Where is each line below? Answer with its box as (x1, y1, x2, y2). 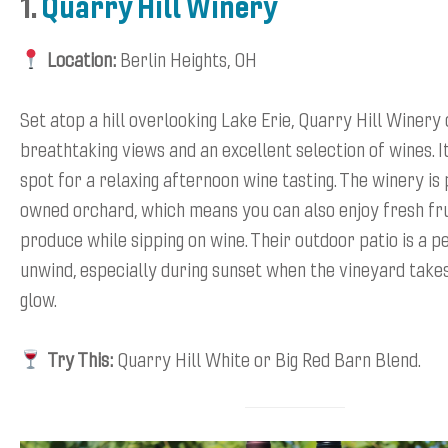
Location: (46, 44, 116, 72)
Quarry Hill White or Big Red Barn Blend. (112, 344, 421, 372)
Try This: (46, 344, 113, 372)
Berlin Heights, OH (115, 44, 257, 72)
